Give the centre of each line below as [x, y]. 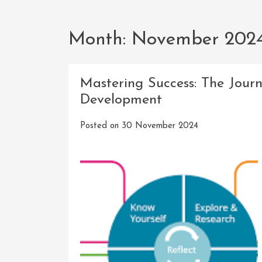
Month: [100, 40]
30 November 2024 [160, 126]
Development [121, 100]
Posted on [101, 126]
